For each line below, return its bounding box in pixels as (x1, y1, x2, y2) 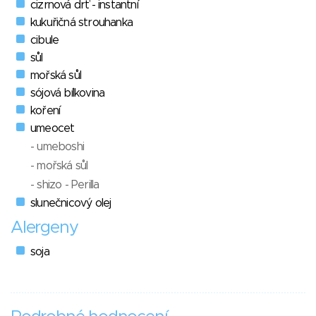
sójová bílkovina (30, 87, 105, 99)
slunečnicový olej (30, 197, 111, 209)
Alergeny (11, 219, 78, 236)
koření (30, 104, 61, 116)
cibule (30, 34, 59, 46)
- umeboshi (30, 140, 84, 152)
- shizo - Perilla (30, 178, 99, 190)
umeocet (30, 122, 75, 134)
